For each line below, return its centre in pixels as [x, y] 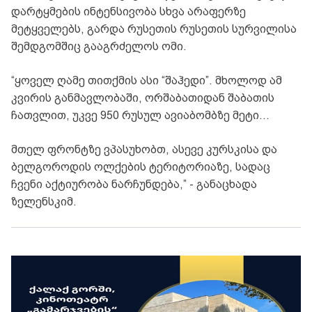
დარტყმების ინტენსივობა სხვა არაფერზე [128, 12]
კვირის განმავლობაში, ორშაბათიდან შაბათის [143, 98]
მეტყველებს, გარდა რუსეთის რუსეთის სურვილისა [154, 29]
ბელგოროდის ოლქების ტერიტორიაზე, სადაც [141, 167]
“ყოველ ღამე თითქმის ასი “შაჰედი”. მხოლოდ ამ [147, 81]
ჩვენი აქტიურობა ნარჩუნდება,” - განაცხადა [134, 185]
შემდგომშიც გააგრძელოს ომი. [99, 47]
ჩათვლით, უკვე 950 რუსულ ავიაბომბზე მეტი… [140, 116]
